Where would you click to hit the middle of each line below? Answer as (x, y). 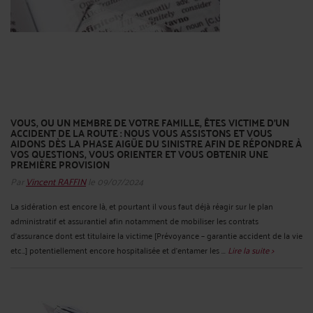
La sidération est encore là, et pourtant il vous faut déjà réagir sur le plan (142, 205)
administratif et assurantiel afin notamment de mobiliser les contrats (134, 220)
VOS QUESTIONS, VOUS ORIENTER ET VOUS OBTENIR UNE (139, 153)
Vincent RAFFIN (56, 180)
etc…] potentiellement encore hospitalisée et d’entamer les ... (119, 249)
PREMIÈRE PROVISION (60, 164)
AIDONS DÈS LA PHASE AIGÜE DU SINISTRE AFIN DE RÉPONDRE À (156, 143)
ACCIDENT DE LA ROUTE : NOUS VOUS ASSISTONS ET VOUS (141, 132)
